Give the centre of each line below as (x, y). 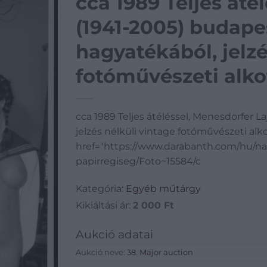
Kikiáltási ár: (104, 205)
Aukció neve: (101, 252)
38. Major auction (160, 252)
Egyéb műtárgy (163, 188)
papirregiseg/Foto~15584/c (138, 161)
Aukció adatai (114, 234)
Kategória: (101, 188)
